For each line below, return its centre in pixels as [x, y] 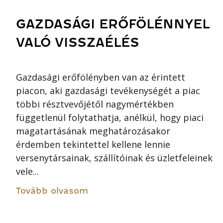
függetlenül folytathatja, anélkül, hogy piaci [110, 118]
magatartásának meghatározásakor [93, 131]
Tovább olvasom [52, 191]
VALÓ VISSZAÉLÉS [78, 42]
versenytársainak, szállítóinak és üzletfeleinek [114, 158]
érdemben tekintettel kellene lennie [93, 145]
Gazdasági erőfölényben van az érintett [101, 77]
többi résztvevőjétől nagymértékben [95, 104]
